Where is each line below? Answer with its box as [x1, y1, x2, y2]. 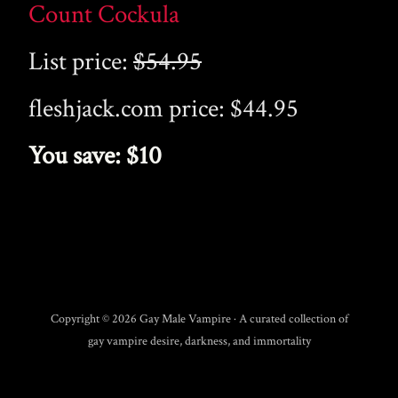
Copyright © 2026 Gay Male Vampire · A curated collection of [50, 310, 348, 328]
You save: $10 [28, 139, 162, 173]
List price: [28, 45, 133, 79]
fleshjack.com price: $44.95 [28, 92, 298, 126]
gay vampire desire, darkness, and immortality [87, 332, 311, 350]
